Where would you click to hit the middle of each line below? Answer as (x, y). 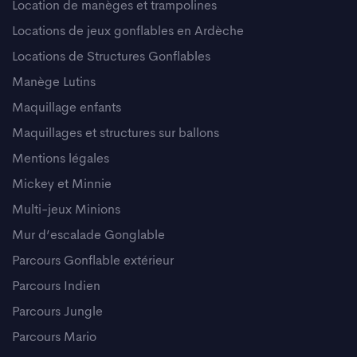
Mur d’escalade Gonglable (88, 235)
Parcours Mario (54, 337)
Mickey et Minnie (62, 184)
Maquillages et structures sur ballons (116, 133)
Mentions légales (61, 159)
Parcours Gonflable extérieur (93, 261)
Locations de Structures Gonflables (111, 57)
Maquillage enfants (67, 108)
